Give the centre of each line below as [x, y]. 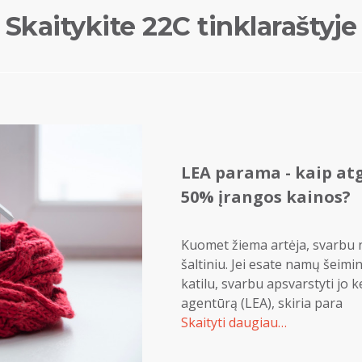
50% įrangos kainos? [266, 196]
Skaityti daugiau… [234, 322]
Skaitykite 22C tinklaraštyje [181, 26]
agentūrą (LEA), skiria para [262, 303]
